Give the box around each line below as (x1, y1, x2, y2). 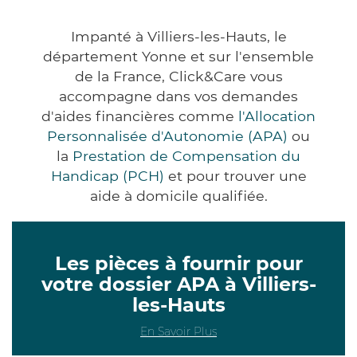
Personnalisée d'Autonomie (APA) (47, 127, 288, 144)
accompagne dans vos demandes (59, 87, 298, 104)
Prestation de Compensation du (73, 147, 300, 164)
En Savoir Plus (140, 324, 217, 339)
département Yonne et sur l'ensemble (43, 47, 314, 65)
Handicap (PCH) (50, 167, 164, 184)
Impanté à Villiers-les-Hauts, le (70, 27, 287, 45)
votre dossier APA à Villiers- (41, 272, 316, 296)
